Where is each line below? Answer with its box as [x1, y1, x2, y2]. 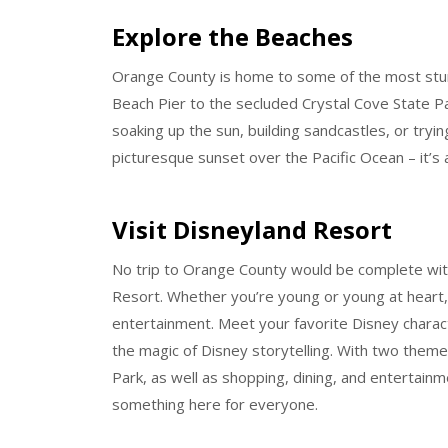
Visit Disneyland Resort [112, 213, 392, 247]
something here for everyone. [112, 394, 318, 415]
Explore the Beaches [112, 19, 353, 53]
